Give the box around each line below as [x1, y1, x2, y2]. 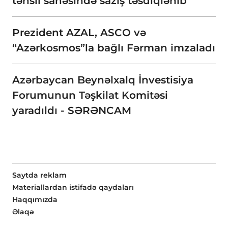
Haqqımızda [12, 195, 58, 205]
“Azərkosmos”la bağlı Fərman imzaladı [12, 42, 215, 54]
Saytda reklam [12, 170, 67, 180]
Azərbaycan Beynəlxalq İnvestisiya [12, 74, 193, 87]
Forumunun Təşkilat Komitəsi [12, 89, 168, 102]
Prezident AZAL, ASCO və [12, 26, 146, 39]
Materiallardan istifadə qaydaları [12, 183, 134, 192]
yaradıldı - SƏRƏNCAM [12, 104, 131, 117]
